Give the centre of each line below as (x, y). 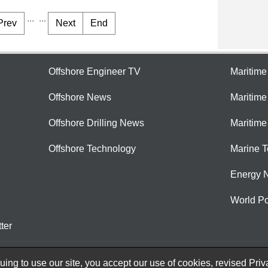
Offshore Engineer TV (95, 72)
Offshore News (80, 98)
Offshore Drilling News (96, 123)
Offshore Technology (92, 149)
